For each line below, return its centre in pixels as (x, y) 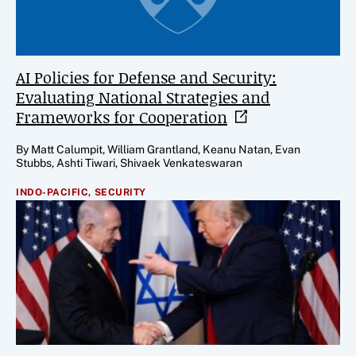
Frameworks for (77, 117)
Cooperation (183, 117)
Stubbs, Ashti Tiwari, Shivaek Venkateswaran (129, 163)
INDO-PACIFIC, (54, 192)
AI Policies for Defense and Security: (146, 77)
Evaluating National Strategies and (143, 97)
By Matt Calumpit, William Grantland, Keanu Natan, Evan (158, 149)
